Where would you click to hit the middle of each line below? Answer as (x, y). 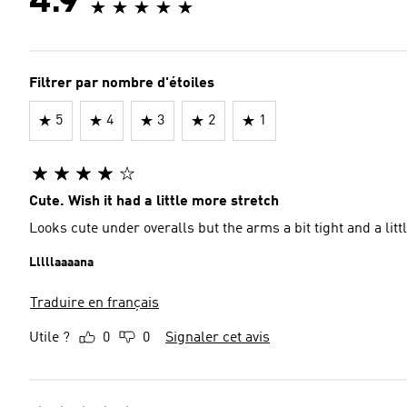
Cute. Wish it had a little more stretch (154, 201)
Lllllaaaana (61, 262)
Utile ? (50, 338)
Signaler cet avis (218, 338)
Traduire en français (94, 303)
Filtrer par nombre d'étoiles (122, 83)
